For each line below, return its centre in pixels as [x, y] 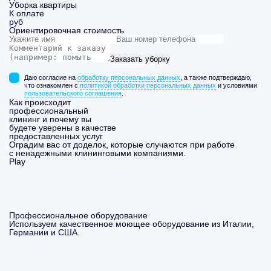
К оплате [27, 13]
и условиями [237, 85]
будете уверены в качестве [63, 128]
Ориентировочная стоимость [67, 30]
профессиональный [49, 111]
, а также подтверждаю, [216, 77]
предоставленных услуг [56, 136]
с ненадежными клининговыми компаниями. [97, 153]
